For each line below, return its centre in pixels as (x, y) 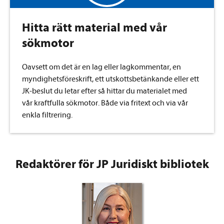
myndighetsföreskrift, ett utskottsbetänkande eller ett (110, 79)
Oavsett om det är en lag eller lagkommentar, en (101, 67)
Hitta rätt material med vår (94, 28)
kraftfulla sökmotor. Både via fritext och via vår (110, 103)
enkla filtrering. (47, 115)
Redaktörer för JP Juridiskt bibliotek (112, 164)
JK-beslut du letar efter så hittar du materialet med (104, 91)
